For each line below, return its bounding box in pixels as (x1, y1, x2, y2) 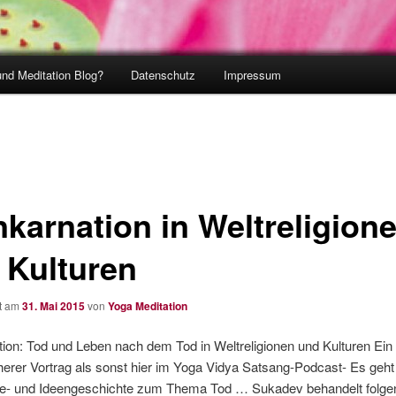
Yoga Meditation (107, 297, 187, 314)
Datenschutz (131, 66, 196, 84)
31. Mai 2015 (21, 297, 85, 314)
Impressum (223, 66, 281, 84)
